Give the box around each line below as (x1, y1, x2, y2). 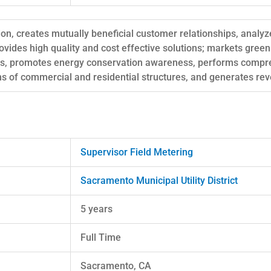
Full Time (80, 231, 121, 243)
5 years (80, 203, 113, 215)
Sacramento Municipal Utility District (80, 174, 238, 186)
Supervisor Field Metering (80, 146, 193, 158)
